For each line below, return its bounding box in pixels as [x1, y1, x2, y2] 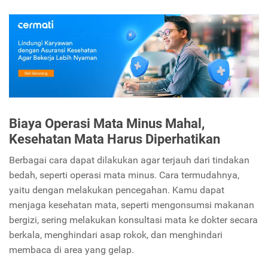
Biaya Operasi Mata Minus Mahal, [9, 115, 205, 131]
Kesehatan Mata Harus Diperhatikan [9, 130, 220, 147]
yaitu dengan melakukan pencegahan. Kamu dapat [9, 184, 224, 196]
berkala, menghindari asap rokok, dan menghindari [9, 229, 223, 240]
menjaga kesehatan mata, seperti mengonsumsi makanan [9, 199, 254, 211]
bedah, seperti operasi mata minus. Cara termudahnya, [9, 169, 239, 181]
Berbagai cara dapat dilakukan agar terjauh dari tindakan [9, 154, 249, 166]
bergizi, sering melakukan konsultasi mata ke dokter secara [9, 214, 258, 226]
